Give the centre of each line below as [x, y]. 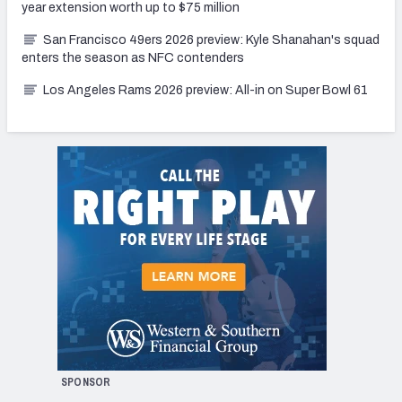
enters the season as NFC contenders [133, 57]
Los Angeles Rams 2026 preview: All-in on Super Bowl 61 [205, 90]
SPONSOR [86, 382]
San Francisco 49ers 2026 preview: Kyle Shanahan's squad [211, 39]
